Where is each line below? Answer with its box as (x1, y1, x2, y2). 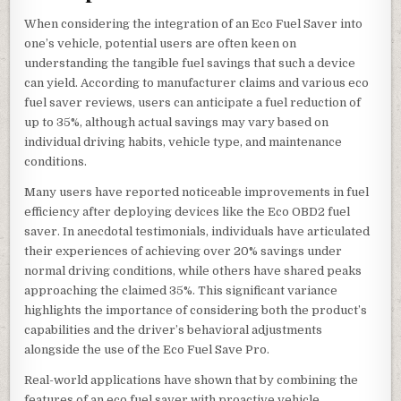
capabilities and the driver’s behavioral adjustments (24, 322, 323, 337)
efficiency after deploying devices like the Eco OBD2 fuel (24, 204, 351, 218)
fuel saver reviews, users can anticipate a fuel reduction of (24, 95, 362, 109)
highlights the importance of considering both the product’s (24, 303, 368, 317)
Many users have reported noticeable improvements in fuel (24, 184, 370, 199)
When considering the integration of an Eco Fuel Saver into (24, 16, 363, 30)
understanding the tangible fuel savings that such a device (24, 55, 356, 70)
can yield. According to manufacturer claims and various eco (24, 75, 370, 90)
